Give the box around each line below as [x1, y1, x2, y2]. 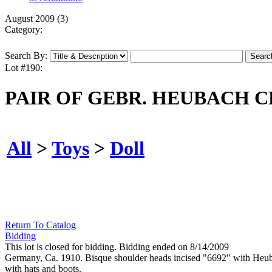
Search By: [5, 50, 47, 61]
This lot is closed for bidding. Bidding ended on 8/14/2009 [5, 242, 229, 253]
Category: [5, 24, 42, 35]
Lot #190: [5, 63, 42, 73]
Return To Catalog [5, 220, 76, 231]
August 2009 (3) [5, 13, 68, 24]
